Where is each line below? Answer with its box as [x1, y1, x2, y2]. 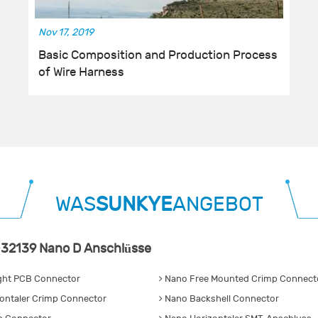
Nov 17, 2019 [38, 26, 94, 39]
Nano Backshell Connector [163, 293, 279, 305]
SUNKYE [95, 193, 172, 217]
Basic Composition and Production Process [38, 48, 278, 63]
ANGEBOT [172, 193, 263, 217]
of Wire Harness [38, 65, 125, 80]
